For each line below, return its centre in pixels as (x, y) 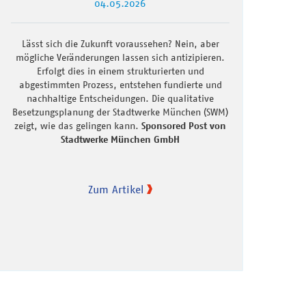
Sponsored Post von (184, 125)
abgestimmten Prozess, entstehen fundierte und (120, 84)
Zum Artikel (116, 189)
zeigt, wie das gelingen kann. (78, 125)
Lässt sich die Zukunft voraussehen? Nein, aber (120, 43)
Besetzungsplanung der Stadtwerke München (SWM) (120, 112)
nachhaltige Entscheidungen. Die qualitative (120, 98)
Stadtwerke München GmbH (120, 139)
